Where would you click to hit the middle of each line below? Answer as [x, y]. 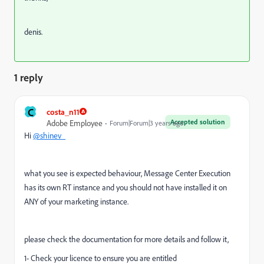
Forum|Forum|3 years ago [146, 123]
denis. [34, 31]
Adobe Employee [75, 123]
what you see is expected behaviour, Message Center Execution [127, 173]
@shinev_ [49, 135]
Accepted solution [198, 121]
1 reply [29, 77]
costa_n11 [63, 111]
